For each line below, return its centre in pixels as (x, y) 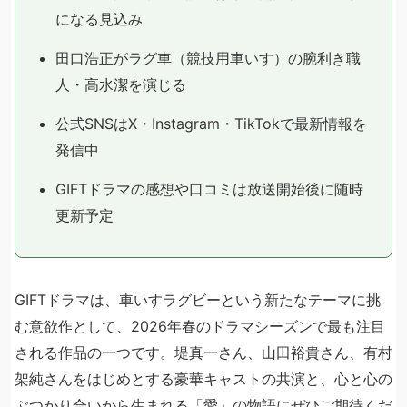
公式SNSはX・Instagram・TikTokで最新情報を (211, 123)
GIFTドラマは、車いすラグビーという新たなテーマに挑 (198, 299)
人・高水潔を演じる (121, 84)
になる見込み (99, 19)
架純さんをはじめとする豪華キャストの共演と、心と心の (203, 378)
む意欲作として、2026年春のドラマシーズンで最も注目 (200, 326)
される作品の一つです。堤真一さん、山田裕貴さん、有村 (203, 352)
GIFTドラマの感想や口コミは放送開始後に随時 (209, 189)
